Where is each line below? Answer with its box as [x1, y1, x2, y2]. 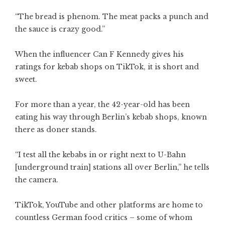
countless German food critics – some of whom [15, 213, 192, 222]
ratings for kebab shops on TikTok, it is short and [15, 62, 199, 72]
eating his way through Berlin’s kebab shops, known [15, 113, 207, 122]
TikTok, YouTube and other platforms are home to [15, 200, 203, 210]
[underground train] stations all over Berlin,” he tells [15, 163, 209, 172]
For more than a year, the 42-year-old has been [15, 100, 190, 109]
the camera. [15, 175, 58, 185]
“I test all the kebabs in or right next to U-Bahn [15, 150, 186, 160]
